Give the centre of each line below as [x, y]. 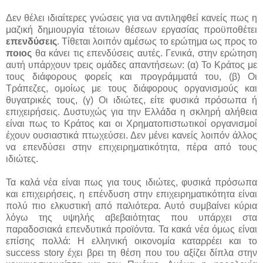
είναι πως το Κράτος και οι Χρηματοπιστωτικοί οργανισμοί [131, 123]
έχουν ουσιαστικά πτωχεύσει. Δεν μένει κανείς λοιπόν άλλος [131, 135]
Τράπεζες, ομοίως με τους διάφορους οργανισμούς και [131, 88]
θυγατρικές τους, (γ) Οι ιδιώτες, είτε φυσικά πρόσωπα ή [131, 100]
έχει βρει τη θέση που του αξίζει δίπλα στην [163, 252]
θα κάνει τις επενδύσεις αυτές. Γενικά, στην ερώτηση [144, 53]
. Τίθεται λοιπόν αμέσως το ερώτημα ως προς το [157, 41]
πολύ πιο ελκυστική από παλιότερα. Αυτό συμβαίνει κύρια [131, 205]
